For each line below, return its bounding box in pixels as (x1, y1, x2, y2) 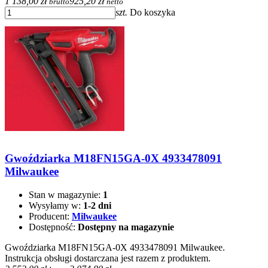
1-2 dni (83, 200, 111, 211)
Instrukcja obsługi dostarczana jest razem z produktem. (5, 252, 211, 263)
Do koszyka (130, 7, 175, 17)
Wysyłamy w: (29, 200, 83, 211)
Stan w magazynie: (29, 189, 103, 200)
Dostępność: (29, 221, 78, 232)
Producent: (29, 211, 72, 221)
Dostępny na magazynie (78, 221, 174, 232)
